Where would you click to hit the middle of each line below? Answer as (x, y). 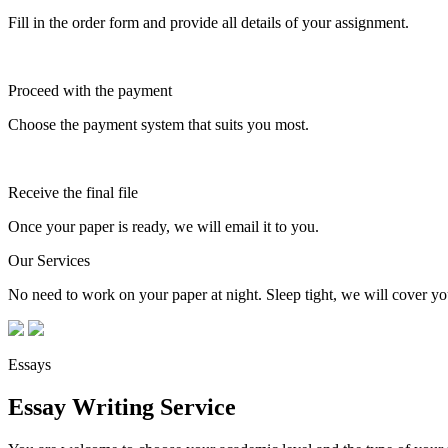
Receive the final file (73, 192)
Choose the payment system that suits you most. (158, 124)
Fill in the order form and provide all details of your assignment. (208, 22)
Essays (29, 364)
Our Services (49, 260)
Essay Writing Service (122, 406)
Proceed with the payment (90, 90)
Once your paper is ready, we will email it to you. (163, 226)
